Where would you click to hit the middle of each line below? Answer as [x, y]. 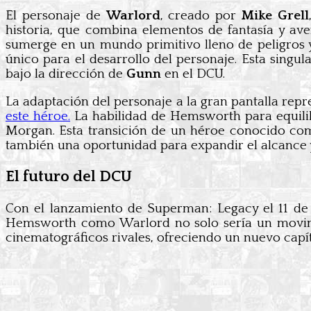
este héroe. [38, 117]
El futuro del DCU [69, 177]
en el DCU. [193, 74]
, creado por [201, 16]
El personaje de [56, 16]
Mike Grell [275, 16]
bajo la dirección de [64, 74]
